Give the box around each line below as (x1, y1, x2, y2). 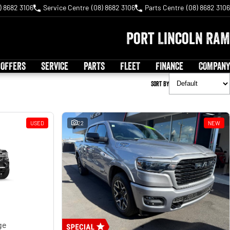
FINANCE (156, 60, 183, 72)
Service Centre (43, 3, 89, 12)
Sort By (151, 79, 169, 88)
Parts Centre (145, 3, 184, 12)
